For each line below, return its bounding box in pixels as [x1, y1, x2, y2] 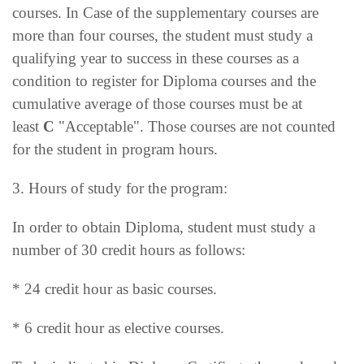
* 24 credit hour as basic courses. [12, 279, 217, 297]
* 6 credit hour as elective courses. [12, 318, 224, 336]
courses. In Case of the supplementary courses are [12, 3, 318, 21]
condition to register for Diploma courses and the [12, 71, 316, 89]
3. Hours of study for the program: [12, 179, 227, 197]
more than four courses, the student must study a [12, 26, 313, 44]
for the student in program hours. [12, 140, 218, 158]
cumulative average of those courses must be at [12, 94, 302, 112]
